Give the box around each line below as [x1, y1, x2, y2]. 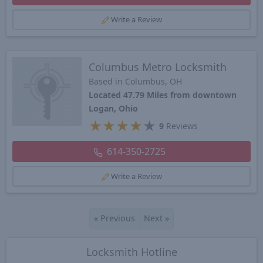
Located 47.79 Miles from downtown [89, 89, 237, 100]
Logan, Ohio [89, 102, 139, 114]
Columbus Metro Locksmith [89, 59, 227, 74]
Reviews [164, 120, 198, 131]
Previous [97, 213, 135, 224]
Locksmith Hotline [86, 245, 177, 259]
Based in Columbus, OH [89, 75, 183, 87]
